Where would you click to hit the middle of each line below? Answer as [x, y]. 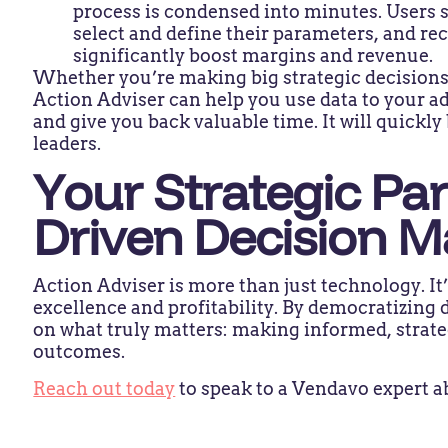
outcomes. [81, 352]
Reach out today [104, 388]
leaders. [69, 143]
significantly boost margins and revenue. [255, 55]
